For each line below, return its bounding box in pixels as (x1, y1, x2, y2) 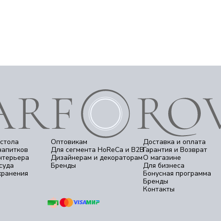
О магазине (143, 153, 182, 162)
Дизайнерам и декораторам (50, 153, 143, 162)
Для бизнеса (143, 161, 185, 170)
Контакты (143, 184, 175, 194)
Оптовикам (50, 137, 87, 147)
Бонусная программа (143, 169, 212, 178)
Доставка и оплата (143, 137, 206, 147)
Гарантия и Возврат (143, 145, 208, 154)
